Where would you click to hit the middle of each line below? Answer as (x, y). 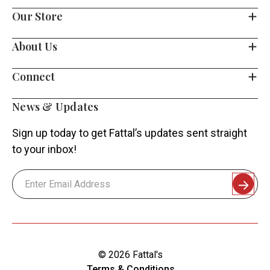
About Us (35, 46)
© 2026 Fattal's (130, 254)
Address (30, 190)
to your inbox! (44, 149)
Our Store (37, 16)
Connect (33, 76)
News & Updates (55, 106)
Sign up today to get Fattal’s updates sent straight (130, 133)
